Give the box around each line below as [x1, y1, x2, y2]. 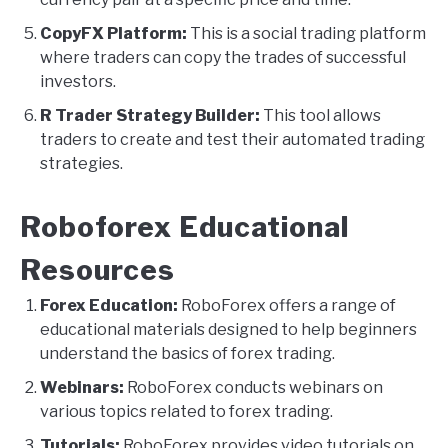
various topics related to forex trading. [40, 401, 333, 421]
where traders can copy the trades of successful [40, 47, 406, 67]
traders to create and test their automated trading [40, 129, 425, 149]
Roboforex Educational [20, 209, 349, 244]
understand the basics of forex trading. [40, 343, 335, 363]
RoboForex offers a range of [178, 295, 396, 315]
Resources [20, 252, 175, 287]
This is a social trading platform [187, 23, 426, 43]
